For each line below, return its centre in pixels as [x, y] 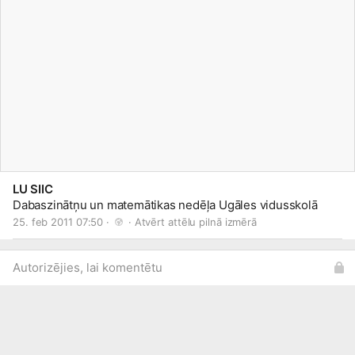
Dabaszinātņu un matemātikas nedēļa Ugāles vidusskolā [165, 205]
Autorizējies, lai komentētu [88, 267]
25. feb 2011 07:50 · [63, 222]
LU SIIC [33, 189]
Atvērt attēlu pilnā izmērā [196, 222]
